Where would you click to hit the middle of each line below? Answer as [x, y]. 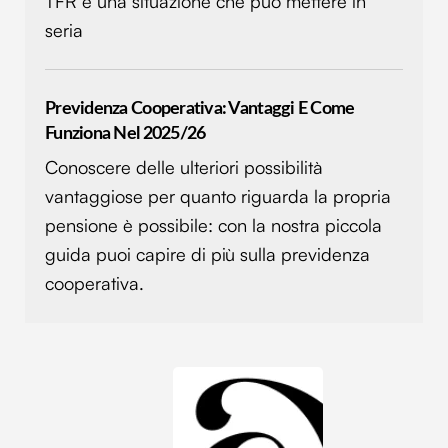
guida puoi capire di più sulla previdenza [207, 254]
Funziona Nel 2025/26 [125, 134]
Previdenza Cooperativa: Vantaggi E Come [200, 109]
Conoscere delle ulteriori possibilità [184, 167]
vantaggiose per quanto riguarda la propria [218, 196]
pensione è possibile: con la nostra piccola [213, 225]
